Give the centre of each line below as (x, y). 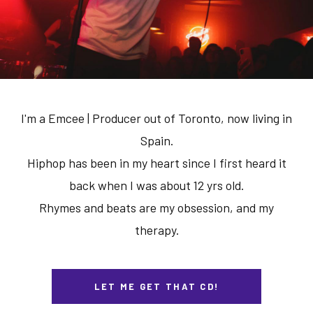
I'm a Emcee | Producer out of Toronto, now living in (156, 118)
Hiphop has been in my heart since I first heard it (156, 162)
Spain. (156, 140)
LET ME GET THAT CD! (156, 286)
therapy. (156, 230)
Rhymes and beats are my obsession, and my (156, 207)
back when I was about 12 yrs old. (156, 185)
